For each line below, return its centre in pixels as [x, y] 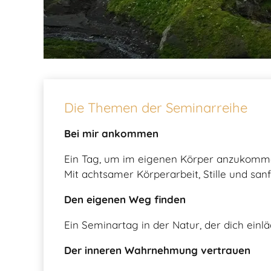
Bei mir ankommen [111, 133]
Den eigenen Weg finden [125, 199]
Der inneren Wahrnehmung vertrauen [157, 250]
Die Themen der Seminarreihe [156, 107]
